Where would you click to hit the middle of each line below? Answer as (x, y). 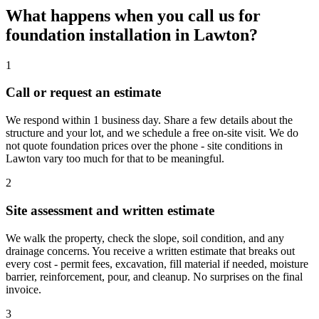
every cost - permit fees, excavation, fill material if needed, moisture (157, 263)
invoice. (23, 289)
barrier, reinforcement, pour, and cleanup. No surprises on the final (154, 276)
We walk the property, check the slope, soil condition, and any (145, 238)
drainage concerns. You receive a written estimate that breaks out (150, 251)
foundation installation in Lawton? (132, 35)
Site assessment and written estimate (110, 210)
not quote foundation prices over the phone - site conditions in (144, 146)
